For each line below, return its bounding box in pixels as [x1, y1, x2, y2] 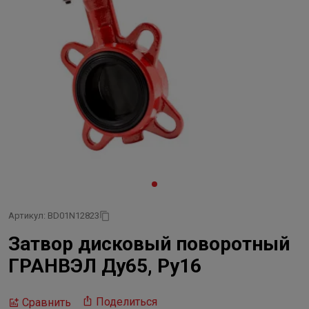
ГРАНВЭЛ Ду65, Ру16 [8, 255, 201, 277]
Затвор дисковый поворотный [8, 232, 290, 255]
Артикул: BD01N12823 [8, 210, 99, 221]
